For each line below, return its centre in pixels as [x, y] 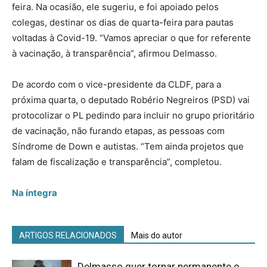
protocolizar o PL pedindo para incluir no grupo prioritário [133, 115]
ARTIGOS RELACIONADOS [68, 235]
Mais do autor [157, 235]
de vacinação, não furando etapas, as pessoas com [118, 131]
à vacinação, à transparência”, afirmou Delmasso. [114, 53]
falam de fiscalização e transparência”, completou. [117, 162]
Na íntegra [35, 193]
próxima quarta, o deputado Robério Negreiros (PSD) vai [131, 100]
